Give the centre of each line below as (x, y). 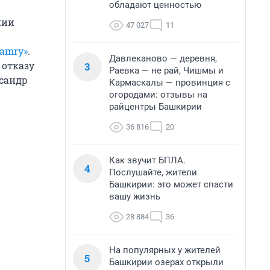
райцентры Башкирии (155, 107)
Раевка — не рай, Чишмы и (166, 71)
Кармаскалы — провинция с (170, 83)
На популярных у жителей (165, 250)
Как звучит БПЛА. (147, 160)
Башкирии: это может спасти (171, 184)
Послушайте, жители (153, 172)
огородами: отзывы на (158, 95)
